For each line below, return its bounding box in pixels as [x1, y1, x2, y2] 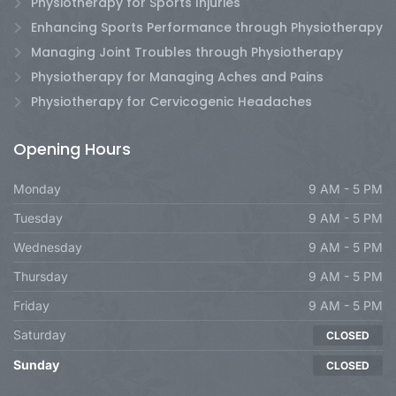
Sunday [13, 356, 59, 372]
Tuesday [13, 209, 63, 225]
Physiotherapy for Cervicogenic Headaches [31, 92, 312, 110]
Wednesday [13, 239, 82, 255]
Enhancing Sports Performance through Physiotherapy [31, 18, 383, 36]
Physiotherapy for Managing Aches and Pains [31, 67, 324, 86]
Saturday [13, 326, 66, 342]
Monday [13, 180, 61, 196]
